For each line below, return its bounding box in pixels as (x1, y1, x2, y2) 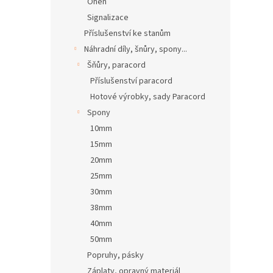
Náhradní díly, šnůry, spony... (84, 43, 187, 55)
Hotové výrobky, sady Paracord (90, 90, 205, 103)
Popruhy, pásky (87, 249, 144, 261)
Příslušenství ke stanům (84, 27, 171, 40)
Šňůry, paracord (87, 58, 146, 71)
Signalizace (87, 11, 129, 24)
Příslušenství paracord (90, 74, 172, 87)
